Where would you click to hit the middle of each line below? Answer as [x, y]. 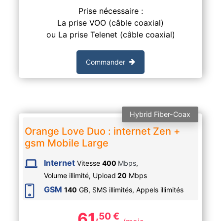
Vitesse [89, 163]
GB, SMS [93, 190]
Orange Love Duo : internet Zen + [102, 131]
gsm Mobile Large [66, 143]
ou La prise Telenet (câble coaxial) [110, 34]
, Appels [146, 190]
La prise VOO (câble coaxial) [110, 22]
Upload [104, 175]
